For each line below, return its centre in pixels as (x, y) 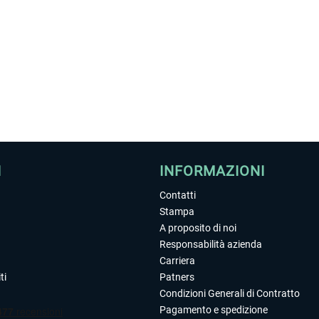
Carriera (177, 261)
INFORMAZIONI (212, 171)
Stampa (177, 211)
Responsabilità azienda (211, 244)
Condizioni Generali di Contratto (230, 293)
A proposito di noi (198, 228)
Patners (177, 277)
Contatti (178, 195)
